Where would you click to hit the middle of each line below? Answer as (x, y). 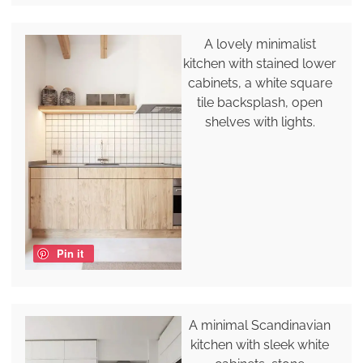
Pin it (70, 253)
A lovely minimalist (260, 45)
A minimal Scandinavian (260, 325)
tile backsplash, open (260, 103)
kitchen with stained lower (260, 64)
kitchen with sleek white (260, 344)
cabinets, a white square (260, 83)
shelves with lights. (260, 122)
